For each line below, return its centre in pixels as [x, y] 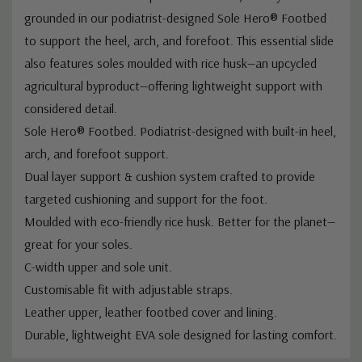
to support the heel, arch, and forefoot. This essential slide [179, 40]
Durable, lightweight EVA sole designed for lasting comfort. [181, 334]
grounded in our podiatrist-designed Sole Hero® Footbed [175, 17]
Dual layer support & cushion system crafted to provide [170, 176]
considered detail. [71, 108]
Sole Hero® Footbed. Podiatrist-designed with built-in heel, [180, 130]
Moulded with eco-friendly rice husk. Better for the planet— [180, 221]
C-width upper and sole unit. [98, 266]
